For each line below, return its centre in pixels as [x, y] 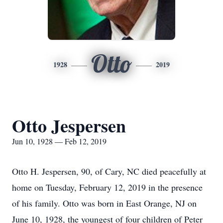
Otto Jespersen [69, 125]
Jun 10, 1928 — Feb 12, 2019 [59, 141]
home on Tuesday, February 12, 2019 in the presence [107, 187]
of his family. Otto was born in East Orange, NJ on [104, 203]
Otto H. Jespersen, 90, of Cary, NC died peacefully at [109, 171]
